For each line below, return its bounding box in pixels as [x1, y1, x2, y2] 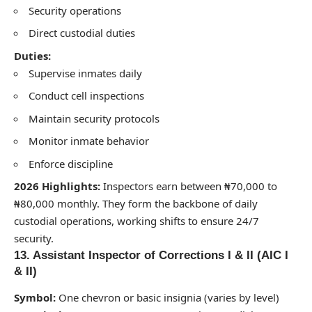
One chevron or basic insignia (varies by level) [56, 290, 279, 304]
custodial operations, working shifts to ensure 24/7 [14, 214, 259, 228]
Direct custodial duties [29, 26, 135, 40]
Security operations [29, 3, 121, 17]
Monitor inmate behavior [29, 134, 149, 148]
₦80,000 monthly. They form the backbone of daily [14, 196, 258, 211]
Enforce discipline [29, 156, 113, 171]
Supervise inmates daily [29, 65, 142, 80]
